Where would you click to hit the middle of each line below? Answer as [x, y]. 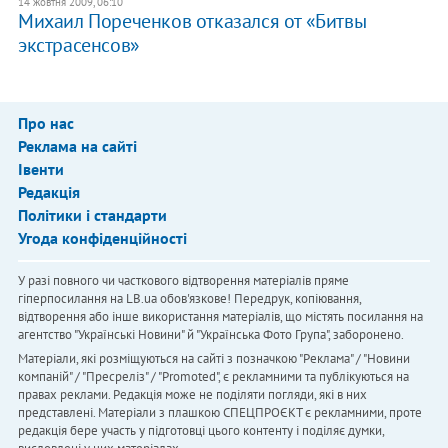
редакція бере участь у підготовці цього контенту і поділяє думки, [200, 430]
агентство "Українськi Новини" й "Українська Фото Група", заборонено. [210, 334]
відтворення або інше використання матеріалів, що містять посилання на [220, 316]
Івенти [40, 168]
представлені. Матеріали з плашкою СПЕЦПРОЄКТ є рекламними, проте [219, 412]
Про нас [45, 122]
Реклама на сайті [77, 145]
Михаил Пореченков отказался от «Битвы [192, 20]
